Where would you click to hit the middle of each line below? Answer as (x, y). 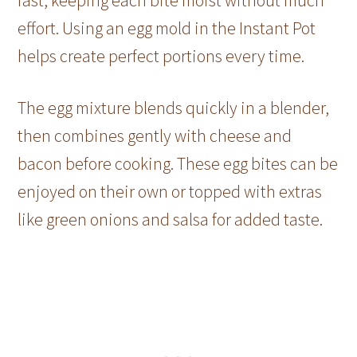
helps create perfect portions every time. (161, 56)
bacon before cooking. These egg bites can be (178, 164)
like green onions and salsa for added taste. (171, 220)
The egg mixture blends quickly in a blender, (174, 108)
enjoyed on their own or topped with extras (170, 192)
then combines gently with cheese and (155, 136)
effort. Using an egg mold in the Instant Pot (167, 28)
